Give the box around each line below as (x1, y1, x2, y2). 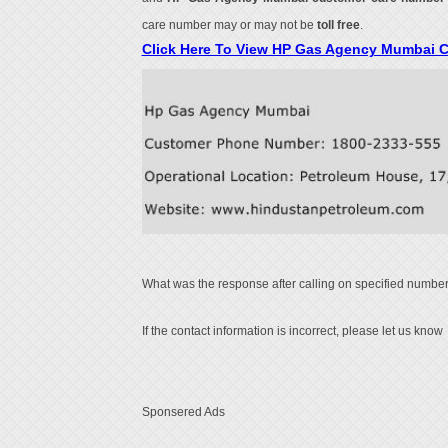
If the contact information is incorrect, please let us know (141, 325, 446, 338)
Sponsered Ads (141, 406, 225, 419)
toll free (316, 19, 360, 31)
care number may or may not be (141, 19, 317, 31)
